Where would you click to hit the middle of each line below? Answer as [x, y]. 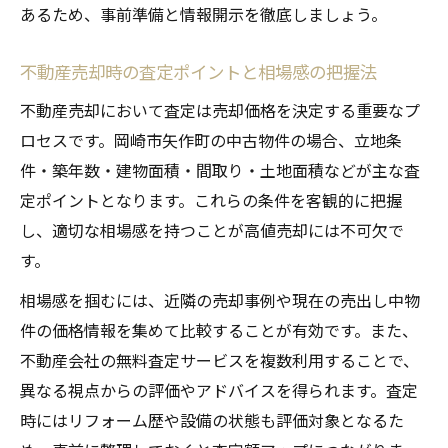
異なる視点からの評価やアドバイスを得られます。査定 [219, 390]
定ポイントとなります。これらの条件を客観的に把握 [211, 200]
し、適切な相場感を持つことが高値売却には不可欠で [212, 230]
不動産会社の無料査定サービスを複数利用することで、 [219, 360]
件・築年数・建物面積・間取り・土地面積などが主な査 [220, 170]
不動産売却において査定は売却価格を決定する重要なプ [220, 110]
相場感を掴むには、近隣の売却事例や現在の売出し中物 [220, 300]
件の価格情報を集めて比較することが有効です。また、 [219, 330]
